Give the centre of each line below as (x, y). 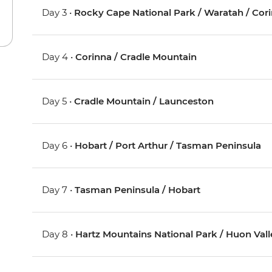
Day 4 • (59, 57)
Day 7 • (59, 190)
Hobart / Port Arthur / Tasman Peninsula (168, 146)
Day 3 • (58, 13)
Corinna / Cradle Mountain (136, 57)
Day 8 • (59, 234)
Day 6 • (59, 146)
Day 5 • (58, 101)
